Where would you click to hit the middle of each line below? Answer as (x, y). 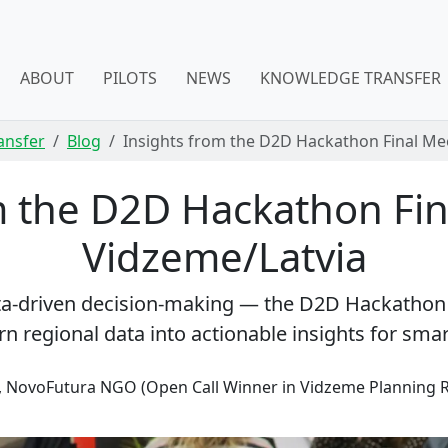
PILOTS (130, 77)
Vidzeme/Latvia (224, 256)
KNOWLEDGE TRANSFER (351, 77)
